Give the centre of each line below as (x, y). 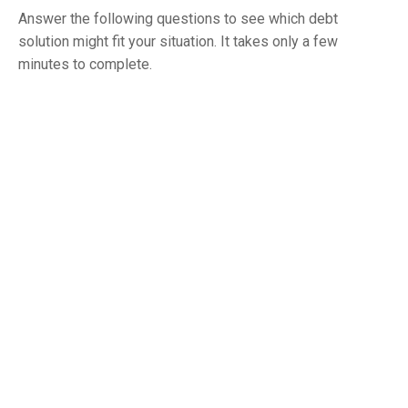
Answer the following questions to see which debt (178, 18)
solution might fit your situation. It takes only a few (178, 41)
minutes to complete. (85, 64)
